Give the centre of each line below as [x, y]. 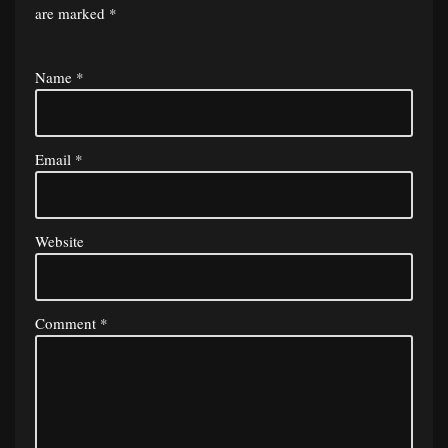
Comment [67, 323]
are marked [72, 13]
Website [59, 241]
